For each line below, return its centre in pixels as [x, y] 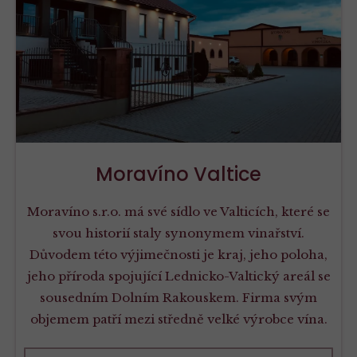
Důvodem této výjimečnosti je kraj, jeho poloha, [178, 254]
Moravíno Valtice [178, 174]
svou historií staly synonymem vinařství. [178, 233]
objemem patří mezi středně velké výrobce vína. [178, 319]
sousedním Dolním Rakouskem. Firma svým [178, 297]
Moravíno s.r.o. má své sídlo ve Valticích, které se [178, 211]
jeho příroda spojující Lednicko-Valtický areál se [178, 276]
